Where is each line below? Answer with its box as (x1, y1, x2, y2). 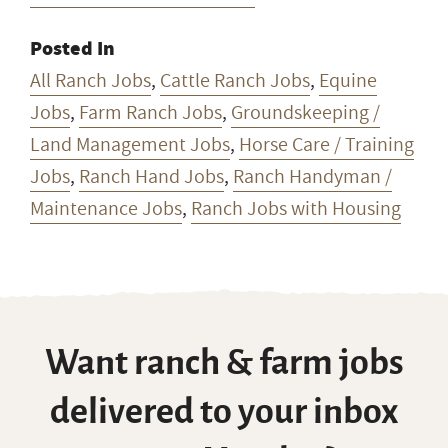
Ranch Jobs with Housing (191, 194, 401, 223)
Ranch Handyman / (233, 162, 392, 191)
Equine (319, 66, 377, 95)
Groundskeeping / (231, 98, 380, 127)
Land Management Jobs (30, 130, 230, 159)
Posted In (30, 34, 115, 62)
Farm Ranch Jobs (79, 98, 222, 127)
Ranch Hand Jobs (79, 162, 224, 191)
